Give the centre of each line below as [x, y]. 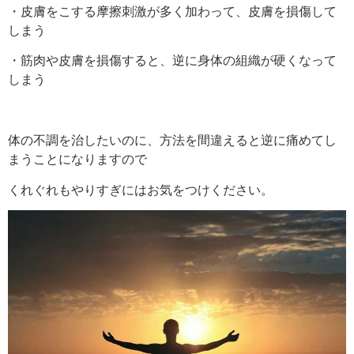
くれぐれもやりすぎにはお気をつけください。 [141, 189]
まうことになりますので [77, 159]
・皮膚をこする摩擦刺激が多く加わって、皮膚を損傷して [172, 11]
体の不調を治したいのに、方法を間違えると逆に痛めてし [172, 140]
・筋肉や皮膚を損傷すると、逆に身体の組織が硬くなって [172, 60]
